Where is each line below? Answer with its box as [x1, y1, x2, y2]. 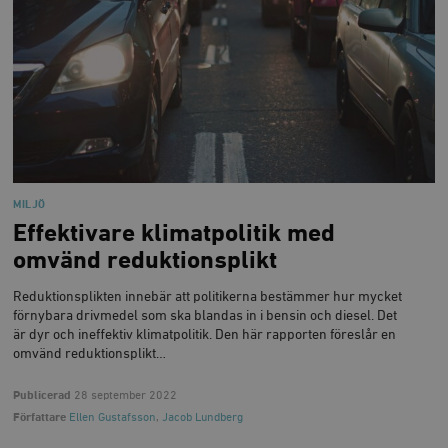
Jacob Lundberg [162, 411, 244, 425]
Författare [13, 411, 67, 425]
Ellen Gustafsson [69, 411, 157, 425]
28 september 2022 [71, 389, 178, 403]
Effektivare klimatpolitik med [13, 221, 336, 246]
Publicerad [13, 389, 72, 403]
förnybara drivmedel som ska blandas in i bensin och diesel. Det [13, 309, 398, 324]
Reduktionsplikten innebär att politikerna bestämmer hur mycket [13, 290, 403, 305]
